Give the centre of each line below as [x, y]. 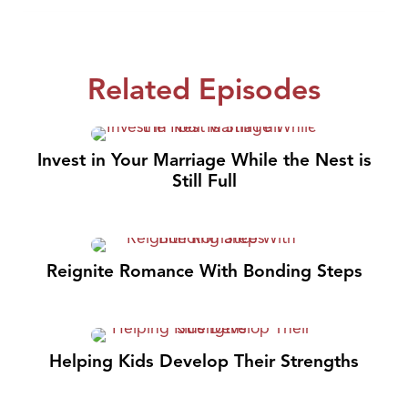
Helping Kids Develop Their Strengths [204, 361]
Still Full [204, 181]
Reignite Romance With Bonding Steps [204, 271]
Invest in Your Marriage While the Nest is [204, 160]
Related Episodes [204, 89]
